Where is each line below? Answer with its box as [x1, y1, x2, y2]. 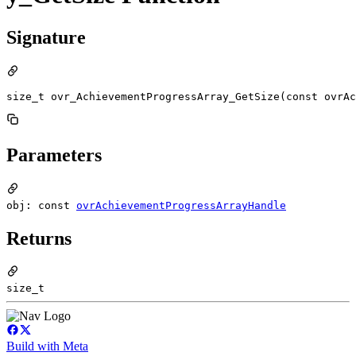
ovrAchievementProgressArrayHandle [76, 199, 286, 211]
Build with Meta [6, 339, 88, 354]
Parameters [6, 144, 102, 165]
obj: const [6, 199, 76, 211]
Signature [6, 26, 86, 48]
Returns [6, 227, 72, 249]
